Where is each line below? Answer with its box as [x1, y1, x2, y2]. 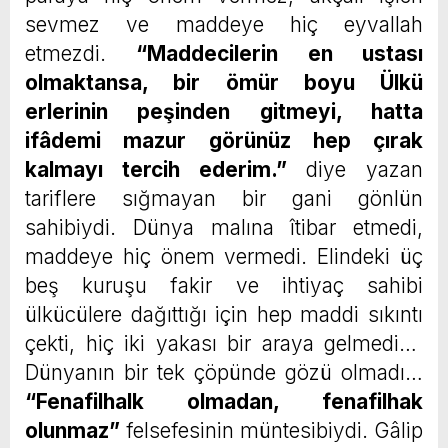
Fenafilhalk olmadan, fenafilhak [36, 389, 423, 415]
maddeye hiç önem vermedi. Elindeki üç [25, 244, 423, 270]
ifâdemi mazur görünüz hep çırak [25, 128, 423, 154]
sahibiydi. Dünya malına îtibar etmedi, [25, 215, 423, 241]
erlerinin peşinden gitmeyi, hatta [25, 99, 423, 125]
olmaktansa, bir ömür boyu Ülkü [25, 70, 423, 96]
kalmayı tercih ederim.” [25, 157, 287, 183]
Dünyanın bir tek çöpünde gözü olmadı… [25, 360, 423, 386]
